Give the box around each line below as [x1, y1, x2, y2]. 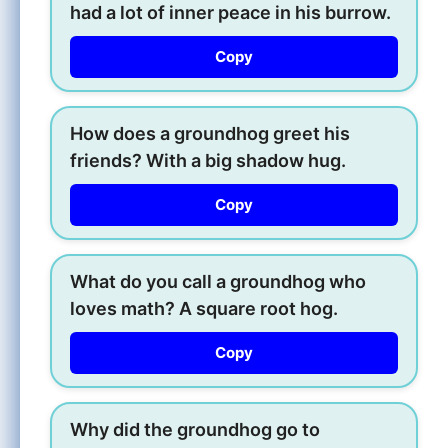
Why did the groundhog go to [70, 418, 320, 440]
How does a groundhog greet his [70, 122, 350, 144]
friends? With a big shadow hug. [70, 149, 346, 171]
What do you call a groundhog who [70, 270, 366, 292]
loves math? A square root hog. [70, 297, 338, 319]
